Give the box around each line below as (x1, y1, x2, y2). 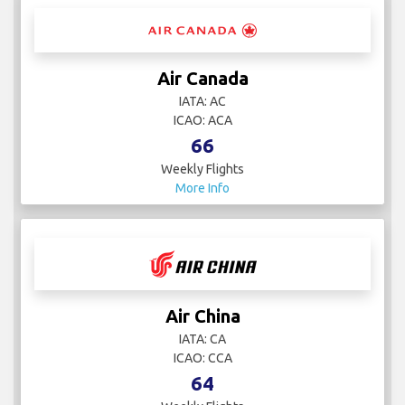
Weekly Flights (161, 162, 244, 177)
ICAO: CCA (173, 351, 232, 366)
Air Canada (156, 68, 249, 89)
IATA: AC (179, 94, 226, 109)
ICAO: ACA (173, 113, 232, 128)
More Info (175, 181, 230, 196)
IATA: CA (179, 332, 226, 347)
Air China (165, 306, 240, 327)
